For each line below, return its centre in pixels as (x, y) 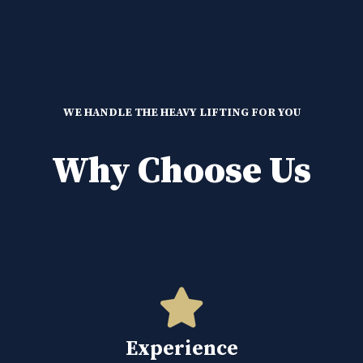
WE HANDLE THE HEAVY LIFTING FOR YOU (181, 113)
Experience (181, 348)
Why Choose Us (181, 171)
